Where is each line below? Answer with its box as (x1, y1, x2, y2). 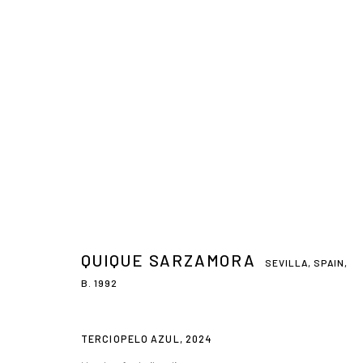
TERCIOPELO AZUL (81, 332, 180, 344)
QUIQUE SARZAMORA (81, 250, 256, 270)
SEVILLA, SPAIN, (264, 256, 348, 268)
